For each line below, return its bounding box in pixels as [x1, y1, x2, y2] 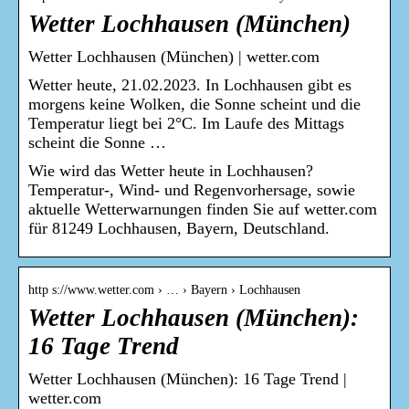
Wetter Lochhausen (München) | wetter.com [28, 47, 320, 67]
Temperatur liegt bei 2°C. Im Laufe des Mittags [28, 114, 344, 133]
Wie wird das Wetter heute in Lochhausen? [28, 162, 313, 181]
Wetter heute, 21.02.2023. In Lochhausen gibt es [28, 76, 351, 95]
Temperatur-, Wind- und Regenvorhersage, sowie [28, 181, 355, 200]
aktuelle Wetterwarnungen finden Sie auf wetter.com [28, 200, 377, 219]
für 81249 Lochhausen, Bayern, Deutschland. [28, 219, 330, 238]
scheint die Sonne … [28, 133, 166, 152]
